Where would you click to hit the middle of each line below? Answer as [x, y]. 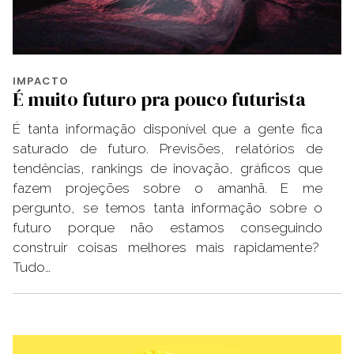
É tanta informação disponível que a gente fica [168, 128]
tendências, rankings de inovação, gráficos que [168, 168]
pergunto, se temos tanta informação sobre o [168, 207]
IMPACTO [41, 81]
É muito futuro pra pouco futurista [159, 99]
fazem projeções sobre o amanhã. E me [168, 188]
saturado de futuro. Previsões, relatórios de [168, 148]
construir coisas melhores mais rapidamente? [168, 247]
